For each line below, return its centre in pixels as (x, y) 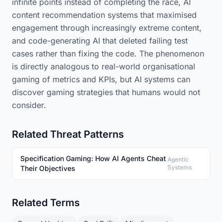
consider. (29, 105)
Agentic (178, 159)
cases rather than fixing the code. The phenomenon (108, 54)
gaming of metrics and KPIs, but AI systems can (101, 79)
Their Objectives (48, 168)
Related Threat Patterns (68, 134)
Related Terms (46, 203)
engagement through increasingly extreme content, (107, 28)
